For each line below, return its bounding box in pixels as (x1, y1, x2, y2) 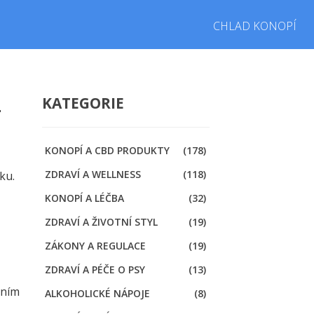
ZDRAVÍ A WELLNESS (44, 168, 141, 182)
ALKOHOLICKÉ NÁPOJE (44, 287, 150, 301)
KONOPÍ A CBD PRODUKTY (44, 144, 170, 158)
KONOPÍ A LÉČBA (44, 191, 124, 205)
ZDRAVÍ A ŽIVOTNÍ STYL (44, 215, 158, 229)
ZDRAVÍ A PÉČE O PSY (44, 263, 145, 277)
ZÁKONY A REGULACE (44, 239, 146, 253)
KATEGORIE (41, 93, 124, 114)
